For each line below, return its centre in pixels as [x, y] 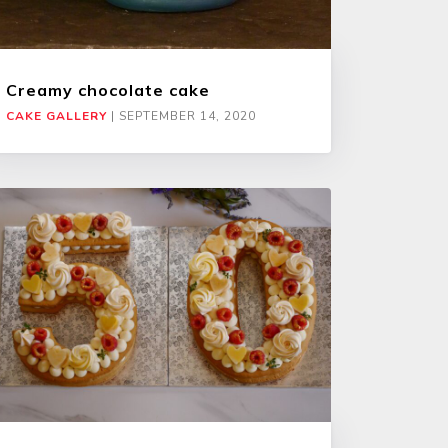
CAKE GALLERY [56, 116]
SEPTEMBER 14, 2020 [187, 116]
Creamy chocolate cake [108, 90]
